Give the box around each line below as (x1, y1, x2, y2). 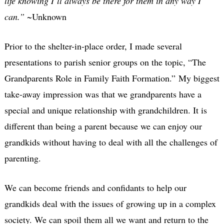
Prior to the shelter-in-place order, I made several (4, 39, 182, 52)
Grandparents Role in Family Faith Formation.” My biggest (4, 71, 219, 84)
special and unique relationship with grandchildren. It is (4, 103, 207, 116)
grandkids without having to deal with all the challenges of (4, 135, 217, 148)
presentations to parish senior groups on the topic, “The (4, 55, 206, 68)
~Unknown (26, 10, 66, 22)
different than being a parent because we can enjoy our (4, 119, 202, 132)
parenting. (4, 151, 41, 164)
